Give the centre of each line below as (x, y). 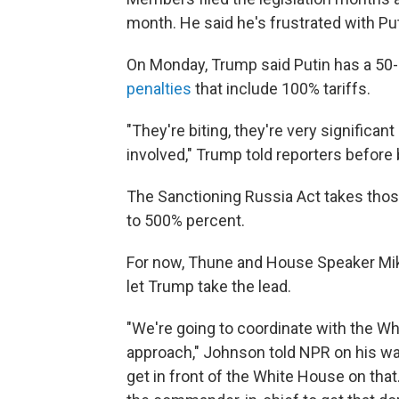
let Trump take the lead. (209, 286)
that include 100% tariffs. (281, 89)
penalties (159, 89)
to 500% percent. (186, 220)
